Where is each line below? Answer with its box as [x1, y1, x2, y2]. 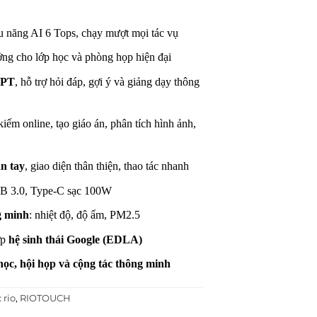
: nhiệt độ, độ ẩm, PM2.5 [28, 209, 140, 221]
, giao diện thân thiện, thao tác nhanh [24, 159, 189, 172]
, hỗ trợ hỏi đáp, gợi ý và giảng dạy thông [14, 75, 200, 88]
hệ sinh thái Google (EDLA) [8, 233, 142, 246]
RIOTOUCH [20, 293, 71, 304]
